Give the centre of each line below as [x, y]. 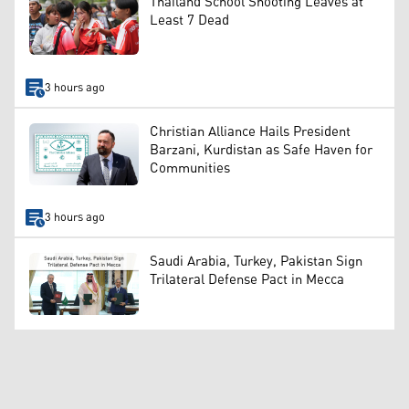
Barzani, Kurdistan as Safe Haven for [261, 151]
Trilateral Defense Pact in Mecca [247, 280]
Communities [190, 169]
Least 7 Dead [189, 20]
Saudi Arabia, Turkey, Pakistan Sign [256, 262]
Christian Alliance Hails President [250, 132]
